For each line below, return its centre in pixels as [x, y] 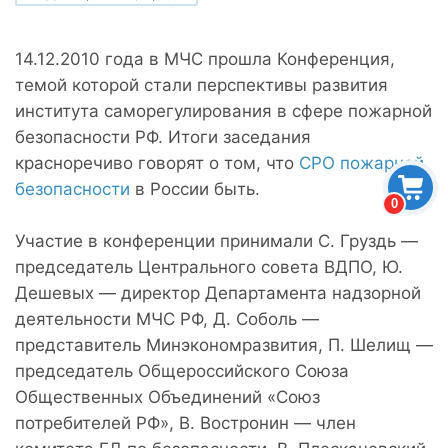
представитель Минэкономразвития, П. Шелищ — [224, 344]
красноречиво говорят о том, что [157, 162]
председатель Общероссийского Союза [182, 370]
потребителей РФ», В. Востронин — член [185, 422]
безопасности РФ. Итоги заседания [163, 136]
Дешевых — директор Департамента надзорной [218, 292]
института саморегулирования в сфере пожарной [223, 110]
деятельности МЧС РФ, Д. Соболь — [167, 318]
